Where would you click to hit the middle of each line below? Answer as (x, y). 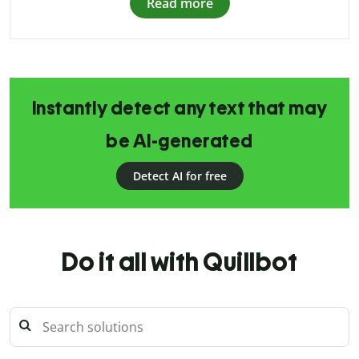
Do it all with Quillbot (179, 262)
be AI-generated (179, 141)
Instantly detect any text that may (179, 109)
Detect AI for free (179, 176)
